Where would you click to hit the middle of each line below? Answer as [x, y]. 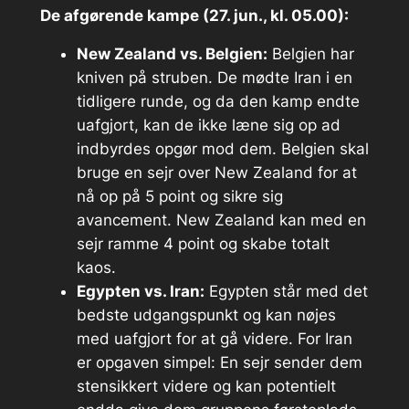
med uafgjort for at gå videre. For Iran [214, 339]
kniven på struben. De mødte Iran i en [214, 78]
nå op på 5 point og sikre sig [179, 197]
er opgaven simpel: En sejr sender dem [219, 363]
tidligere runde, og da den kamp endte [218, 102]
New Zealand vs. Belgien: [172, 54]
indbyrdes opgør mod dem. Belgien [208, 149]
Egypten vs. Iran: [140, 292]
